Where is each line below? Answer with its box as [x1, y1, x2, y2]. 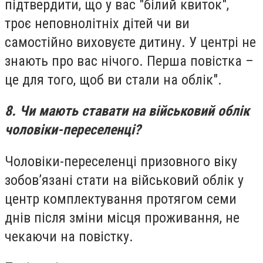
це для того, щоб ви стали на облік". [5, 71, 222, 88]
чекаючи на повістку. [5, 228, 133, 245]
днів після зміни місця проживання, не [5, 209, 240, 226]
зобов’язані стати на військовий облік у [5, 171, 244, 188]
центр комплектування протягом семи [5, 190, 237, 207]
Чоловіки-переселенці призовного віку [5, 153, 237, 170]
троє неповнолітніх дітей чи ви [5, 15, 190, 32]
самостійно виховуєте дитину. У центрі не [5, 33, 256, 50]
